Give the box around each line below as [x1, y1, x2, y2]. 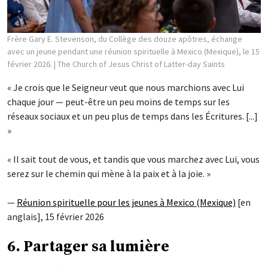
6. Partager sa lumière [7, 237, 169, 256]
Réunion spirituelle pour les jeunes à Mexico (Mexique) [17, 196, 236, 208]
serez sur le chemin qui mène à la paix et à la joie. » [7, 167, 211, 179]
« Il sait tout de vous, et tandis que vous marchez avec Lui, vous [7, 153, 260, 165]
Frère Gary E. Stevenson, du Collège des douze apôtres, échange [7, 33, 242, 44]
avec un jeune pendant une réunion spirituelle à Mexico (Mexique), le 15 [7, 45, 260, 57]
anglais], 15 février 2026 [7, 210, 104, 223]
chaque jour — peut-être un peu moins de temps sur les [7, 95, 230, 108]
